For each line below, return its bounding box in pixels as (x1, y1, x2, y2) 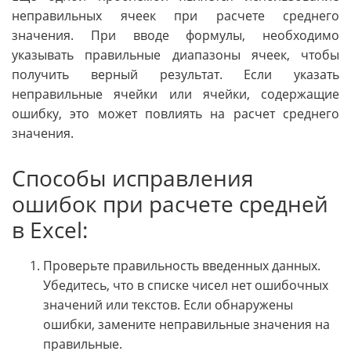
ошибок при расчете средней (12, 188, 328, 219)
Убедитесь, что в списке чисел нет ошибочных (43, 276, 328, 294)
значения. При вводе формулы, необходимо (12, 26, 339, 44)
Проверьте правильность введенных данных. (43, 256, 320, 274)
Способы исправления (12, 162, 254, 193)
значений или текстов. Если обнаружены (43, 295, 293, 313)
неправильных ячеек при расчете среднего (12, 6, 339, 24)
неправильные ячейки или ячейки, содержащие (12, 85, 339, 103)
